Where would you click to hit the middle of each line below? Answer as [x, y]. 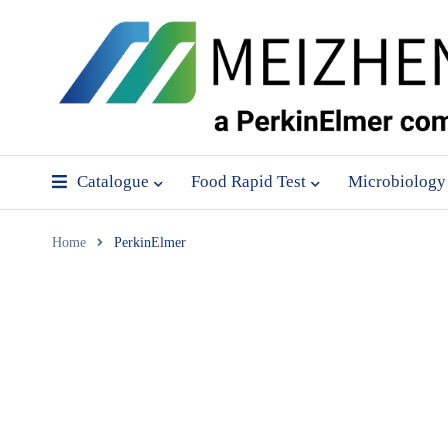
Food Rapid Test [248, 181]
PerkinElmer [150, 242]
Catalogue [113, 181]
